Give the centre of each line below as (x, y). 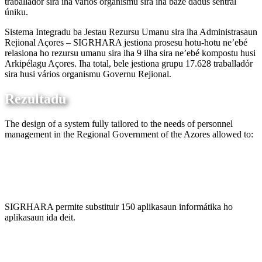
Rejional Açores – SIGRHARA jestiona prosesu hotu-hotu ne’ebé (126, 43)
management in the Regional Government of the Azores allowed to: (129, 135)
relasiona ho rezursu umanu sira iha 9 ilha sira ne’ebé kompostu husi (130, 53)
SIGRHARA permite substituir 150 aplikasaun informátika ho (119, 207)
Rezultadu (35, 99)
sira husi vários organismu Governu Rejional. (88, 74)
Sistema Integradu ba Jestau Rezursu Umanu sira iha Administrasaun (131, 32)
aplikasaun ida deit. (40, 218)
